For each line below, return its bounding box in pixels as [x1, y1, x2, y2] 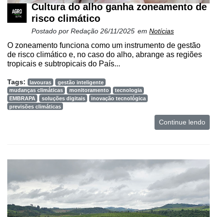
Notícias [149, 27, 174, 35]
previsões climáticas [9, 103, 62, 109]
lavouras [30, 79, 52, 85]
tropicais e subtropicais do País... [7, 59, 120, 68]
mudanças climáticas [9, 87, 63, 93]
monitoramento [69, 87, 109, 93]
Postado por [31, 27, 71, 35]
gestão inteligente [57, 79, 104, 85]
